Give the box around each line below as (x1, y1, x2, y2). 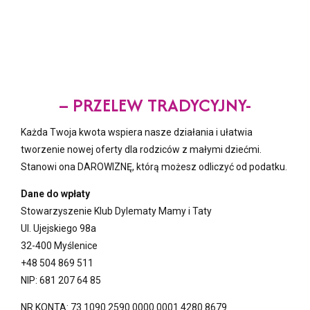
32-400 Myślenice (21, 239, 98, 251)
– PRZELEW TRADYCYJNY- (59, 91, 251, 118)
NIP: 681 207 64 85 (21, 274, 101, 286)
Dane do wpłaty (21, 188, 90, 199)
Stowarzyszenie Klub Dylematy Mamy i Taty (21, 205, 212, 217)
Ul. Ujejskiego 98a (21, 222, 96, 234)
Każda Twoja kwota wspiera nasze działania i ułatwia (21, 126, 253, 138)
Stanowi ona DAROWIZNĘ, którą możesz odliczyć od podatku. (21, 161, 287, 172)
